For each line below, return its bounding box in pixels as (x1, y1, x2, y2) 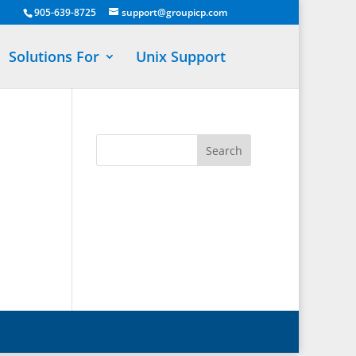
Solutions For (9, 47, 99, 66)
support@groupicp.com (122, 6, 227, 19)
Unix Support (136, 47, 226, 66)
